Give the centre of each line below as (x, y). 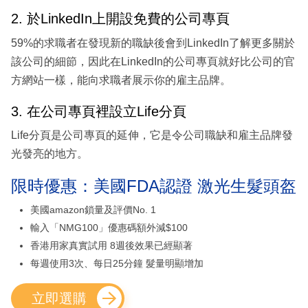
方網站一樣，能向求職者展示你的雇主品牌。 (121, 80)
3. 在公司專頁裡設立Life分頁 (99, 111)
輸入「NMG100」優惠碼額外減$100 (109, 228)
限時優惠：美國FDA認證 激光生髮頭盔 (154, 186)
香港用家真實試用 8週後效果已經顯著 (111, 246)
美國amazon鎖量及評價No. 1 (93, 210)
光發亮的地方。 (49, 154)
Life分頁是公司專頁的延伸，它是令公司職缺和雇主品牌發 (152, 135)
